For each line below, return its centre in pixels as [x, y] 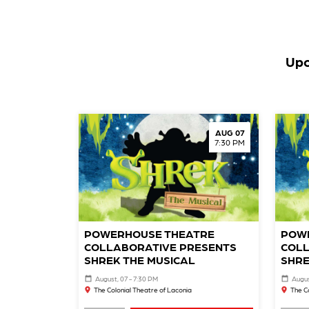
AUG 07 [230, 132]
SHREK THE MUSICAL [140, 260]
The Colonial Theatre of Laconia [143, 290]
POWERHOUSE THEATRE [149, 234]
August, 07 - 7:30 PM [127, 279]
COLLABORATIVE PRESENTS [160, 247]
